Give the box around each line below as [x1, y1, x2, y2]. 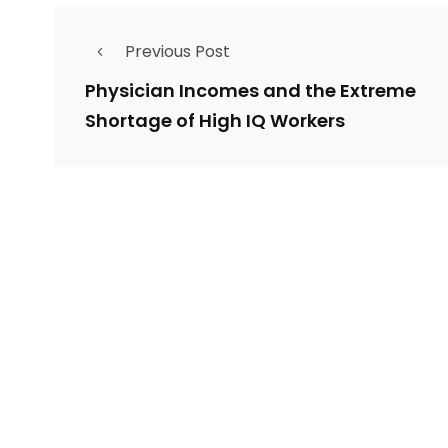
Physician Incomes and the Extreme [85, 78, 416, 104]
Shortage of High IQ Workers [85, 108, 345, 134]
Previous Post [125, 39, 230, 63]
